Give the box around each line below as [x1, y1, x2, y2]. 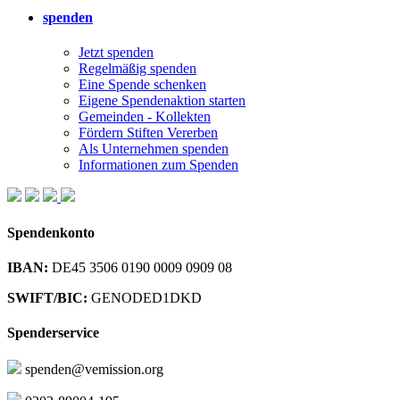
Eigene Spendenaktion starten [79, 93, 246, 109]
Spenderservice [7, 325, 99, 341]
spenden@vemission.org [21, 362, 163, 378]
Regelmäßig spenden [79, 61, 196, 77]
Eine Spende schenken [79, 77, 206, 93]
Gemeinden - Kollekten [79, 109, 211, 125]
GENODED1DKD [87, 289, 202, 305]
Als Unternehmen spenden [79, 141, 229, 157]
